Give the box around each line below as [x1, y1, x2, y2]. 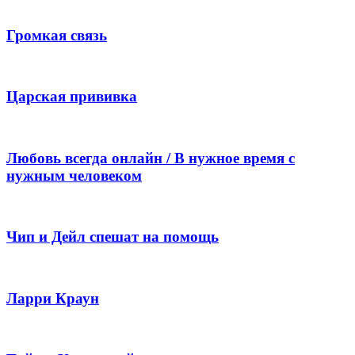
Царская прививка [6, 88, 137, 105]
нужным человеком [6, 166, 142, 184]
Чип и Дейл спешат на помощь [6, 228, 219, 246]
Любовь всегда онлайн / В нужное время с [6, 149, 295, 166]
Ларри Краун [6, 289, 99, 307]
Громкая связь [6, 27, 107, 44]
